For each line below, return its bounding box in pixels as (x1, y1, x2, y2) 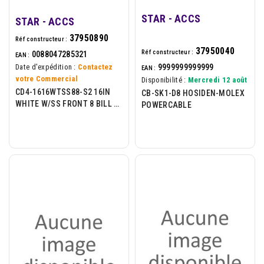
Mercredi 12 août (187, 75, 247, 84)
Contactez (78, 62, 113, 71)
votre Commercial (15, 74, 78, 83)
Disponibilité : (141, 75, 186, 84)
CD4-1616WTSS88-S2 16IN (15, 87, 111, 97)
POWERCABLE (141, 100, 192, 110)
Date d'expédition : (15, 62, 76, 71)
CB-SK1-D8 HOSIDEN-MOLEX (141, 88, 245, 98)
